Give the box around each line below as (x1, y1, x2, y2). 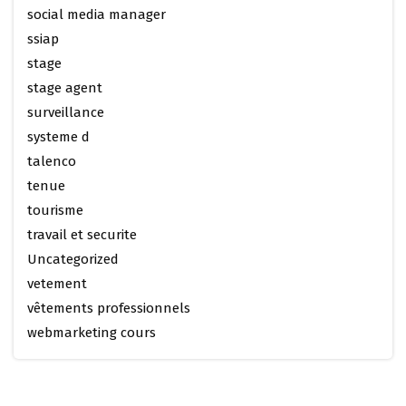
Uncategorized (27, 251, 119, 268)
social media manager (27, 6, 166, 24)
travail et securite (27, 227, 137, 244)
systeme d (27, 129, 90, 146)
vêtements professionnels (27, 300, 190, 317)
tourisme (27, 202, 83, 219)
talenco (27, 153, 76, 170)
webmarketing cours (27, 324, 156, 342)
